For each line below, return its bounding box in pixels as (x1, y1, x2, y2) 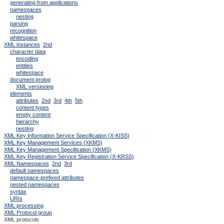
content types (16, 104, 49, 110)
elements (10, 90, 32, 96)
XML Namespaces (4, 160, 49, 166)
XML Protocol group (4, 209, 52, 215)
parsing (10, 20, 28, 26)
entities (16, 62, 33, 68)
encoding (16, 55, 38, 61)
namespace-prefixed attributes (10, 174, 84, 180)
